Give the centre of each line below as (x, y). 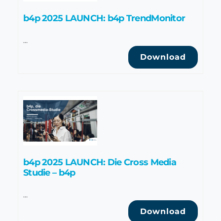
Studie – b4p (49, 172)
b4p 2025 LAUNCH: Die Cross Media (100, 162)
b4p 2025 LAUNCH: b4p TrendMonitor (104, 18)
